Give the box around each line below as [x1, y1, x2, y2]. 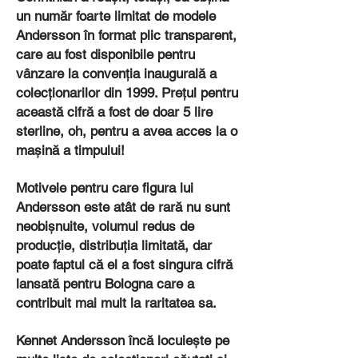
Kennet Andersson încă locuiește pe [16, 332, 229, 348]
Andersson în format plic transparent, [16, 27, 237, 43]
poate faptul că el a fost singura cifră [16, 257, 233, 272]
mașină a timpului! [16, 142, 125, 158]
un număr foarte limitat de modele [16, 8, 216, 24]
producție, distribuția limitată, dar [16, 237, 212, 253]
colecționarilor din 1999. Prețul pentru [16, 85, 238, 101]
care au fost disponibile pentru [16, 46, 195, 62]
